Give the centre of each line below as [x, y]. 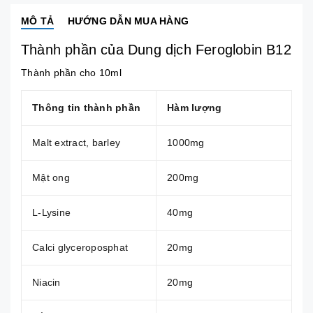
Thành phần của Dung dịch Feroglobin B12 [156, 49]
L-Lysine [51, 212]
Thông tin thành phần [86, 107]
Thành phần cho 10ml [71, 72]
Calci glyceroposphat [80, 247]
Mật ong [51, 177]
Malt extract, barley [76, 142]
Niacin [46, 282]
